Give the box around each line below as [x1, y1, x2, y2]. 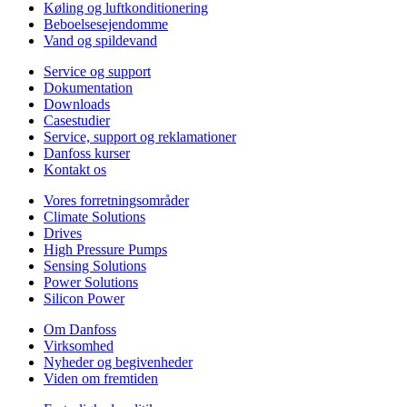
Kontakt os [44, 161, 106, 177]
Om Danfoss [44, 321, 116, 337]
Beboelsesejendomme [44, 15, 168, 32]
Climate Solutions [44, 208, 145, 224]
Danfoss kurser [44, 144, 130, 161]
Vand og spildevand [44, 32, 157, 48]
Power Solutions [44, 273, 138, 290]
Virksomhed [44, 337, 114, 353]
